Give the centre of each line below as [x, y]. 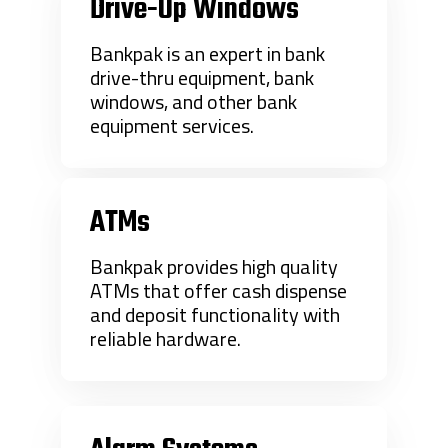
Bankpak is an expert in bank [208, 54]
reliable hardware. [166, 339]
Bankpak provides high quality [214, 267]
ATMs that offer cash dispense [219, 291]
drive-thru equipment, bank [202, 78]
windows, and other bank [194, 102]
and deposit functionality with [215, 315]
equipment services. [172, 126]
